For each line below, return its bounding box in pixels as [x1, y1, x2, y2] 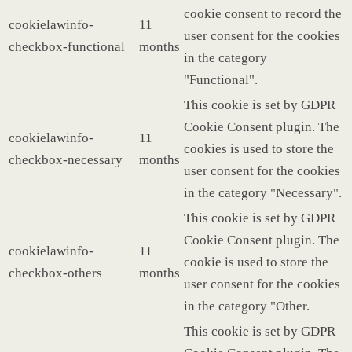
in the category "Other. [184, 298, 310, 313]
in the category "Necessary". [184, 185, 342, 200]
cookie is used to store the [184, 254, 328, 269]
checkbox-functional [9, 38, 125, 54]
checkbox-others [9, 265, 102, 280]
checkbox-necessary [9, 152, 123, 167]
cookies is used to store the [184, 141, 334, 156]
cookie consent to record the [184, 5, 342, 21]
